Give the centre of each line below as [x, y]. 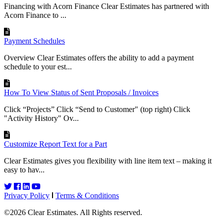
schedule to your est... [38, 66]
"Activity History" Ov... [41, 118]
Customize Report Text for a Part [55, 144]
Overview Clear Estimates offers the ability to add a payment [99, 57]
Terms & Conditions [87, 195]
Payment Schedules [34, 41]
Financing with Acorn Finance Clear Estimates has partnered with [107, 6]
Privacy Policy [27, 195]
